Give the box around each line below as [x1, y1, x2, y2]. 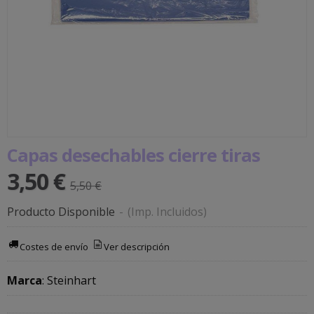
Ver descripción [104, 240, 170, 253]
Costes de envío [20, 240, 89, 253]
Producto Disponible [7, 204, 115, 219]
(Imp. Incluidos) [128, 204, 207, 219]
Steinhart [47, 273, 96, 289]
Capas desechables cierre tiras [7, 143, 260, 168]
